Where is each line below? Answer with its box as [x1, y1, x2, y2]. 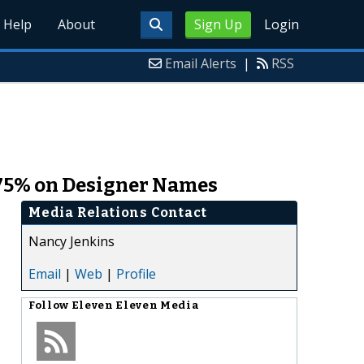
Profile [116, 264, 156, 283]
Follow [28, 298, 71, 312]
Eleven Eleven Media [71, 298, 200, 312]
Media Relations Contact [28, 204, 207, 220]
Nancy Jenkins [28, 232, 115, 250]
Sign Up [193, 15, 242, 33]
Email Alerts [165, 54, 236, 72]
